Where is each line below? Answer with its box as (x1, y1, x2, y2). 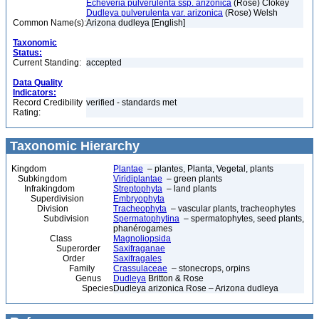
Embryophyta (113, 194, 164, 204)
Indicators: (13, 88, 56, 98)
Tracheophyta (113, 204, 167, 214)
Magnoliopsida (113, 234, 171, 244)
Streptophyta (113, 184, 162, 194)
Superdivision (11, 194, 84, 204)
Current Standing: (13, 58, 81, 68)
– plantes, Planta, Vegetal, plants (143, 164, 273, 174)
